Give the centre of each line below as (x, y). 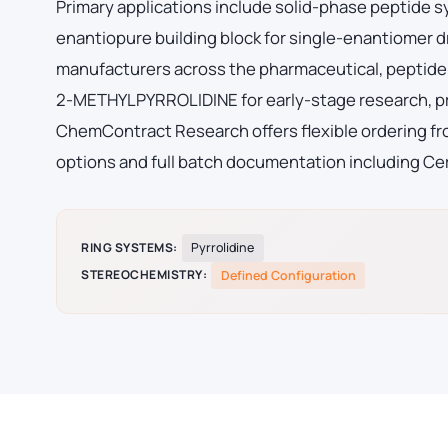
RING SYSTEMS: (129, 247)
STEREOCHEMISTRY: (144, 275)
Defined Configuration (288, 275)
